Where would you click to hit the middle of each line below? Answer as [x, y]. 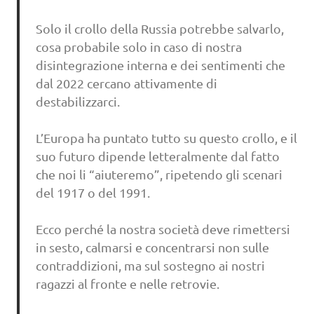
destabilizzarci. [77, 101]
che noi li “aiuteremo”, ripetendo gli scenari [159, 174]
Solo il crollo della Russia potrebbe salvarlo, [159, 28]
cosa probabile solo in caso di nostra [138, 46]
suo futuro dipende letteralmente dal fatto [157, 156]
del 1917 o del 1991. [93, 192]
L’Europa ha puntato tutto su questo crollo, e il [166, 137]
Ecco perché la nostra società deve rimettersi [163, 228]
